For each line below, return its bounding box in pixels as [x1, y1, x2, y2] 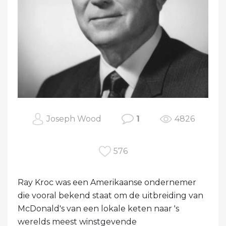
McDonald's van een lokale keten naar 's [18, 203, 179, 213]
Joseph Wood [46, 114, 101, 124]
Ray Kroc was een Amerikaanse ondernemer [18, 177, 196, 187]
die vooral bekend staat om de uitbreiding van [18, 190, 203, 200]
